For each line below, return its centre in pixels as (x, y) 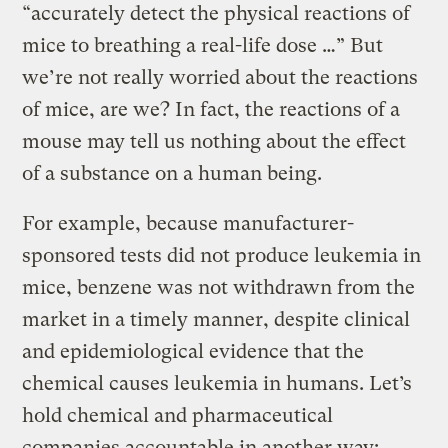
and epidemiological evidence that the (193, 351)
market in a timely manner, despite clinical (216, 319)
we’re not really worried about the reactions (220, 77)
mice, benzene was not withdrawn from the (219, 287)
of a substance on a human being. (172, 173)
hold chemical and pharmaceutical (178, 415)
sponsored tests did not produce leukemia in (222, 255)
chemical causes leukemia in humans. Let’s (217, 383)
